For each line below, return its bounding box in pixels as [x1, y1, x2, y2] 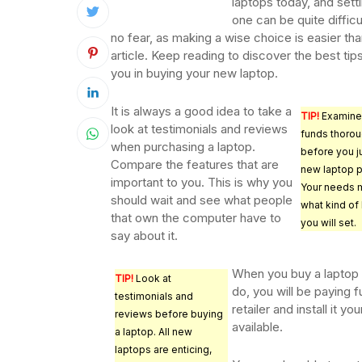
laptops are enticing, [115, 343, 212, 356]
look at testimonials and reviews [111, 121, 288, 137]
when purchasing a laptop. [111, 139, 255, 155]
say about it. [111, 228, 178, 244]
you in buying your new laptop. [111, 65, 278, 82]
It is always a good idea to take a [111, 103, 292, 120]
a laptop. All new [115, 326, 192, 339]
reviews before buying [115, 308, 223, 321]
